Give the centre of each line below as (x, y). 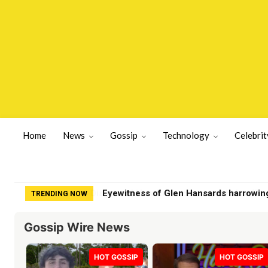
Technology (186, 135)
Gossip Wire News (77, 227)
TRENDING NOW (59, 194)
